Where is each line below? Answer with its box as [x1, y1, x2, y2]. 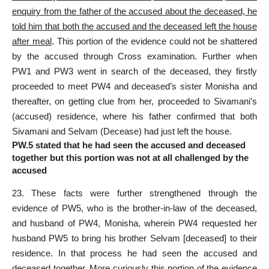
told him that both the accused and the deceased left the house [12, 21, 257, 32]
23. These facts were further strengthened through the [12, 187, 257, 198]
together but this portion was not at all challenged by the [12, 153, 249, 163]
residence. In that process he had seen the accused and [12, 247, 257, 258]
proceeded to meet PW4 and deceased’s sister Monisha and [12, 81, 257, 92]
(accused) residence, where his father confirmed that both [12, 111, 257, 122]
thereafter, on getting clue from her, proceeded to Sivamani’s [12, 96, 257, 107]
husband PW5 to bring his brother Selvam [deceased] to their [12, 232, 257, 243]
